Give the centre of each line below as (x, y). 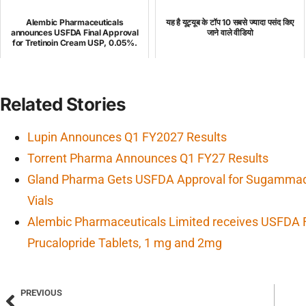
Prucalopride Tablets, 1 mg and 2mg (125, 243)
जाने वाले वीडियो (230, 32)
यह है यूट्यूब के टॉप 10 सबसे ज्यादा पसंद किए (230, 22)
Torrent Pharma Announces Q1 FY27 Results (148, 158)
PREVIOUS (41, 293)
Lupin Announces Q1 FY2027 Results (127, 137)
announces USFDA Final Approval (74, 32)
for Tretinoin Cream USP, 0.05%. (74, 43)
